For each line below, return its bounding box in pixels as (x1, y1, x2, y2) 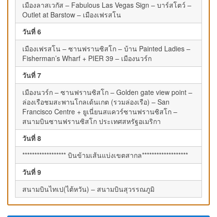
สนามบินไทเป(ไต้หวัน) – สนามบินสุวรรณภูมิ (22, 184, 155, 194)
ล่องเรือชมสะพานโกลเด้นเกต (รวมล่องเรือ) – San (22, 96, 170, 107)
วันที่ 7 (22, 70, 41, 80)
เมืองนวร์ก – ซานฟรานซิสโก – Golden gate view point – (22, 87, 192, 97)
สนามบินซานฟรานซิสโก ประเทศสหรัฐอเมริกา (22, 116, 161, 126)
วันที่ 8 (22, 133, 41, 143)
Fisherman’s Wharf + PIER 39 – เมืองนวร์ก (22, 53, 152, 63)
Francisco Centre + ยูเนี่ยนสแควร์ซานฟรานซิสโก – (22, 106, 177, 116)
